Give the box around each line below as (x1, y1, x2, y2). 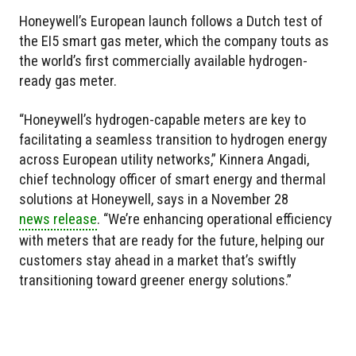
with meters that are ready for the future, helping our (19, 231, 325, 249)
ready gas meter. (19, 72, 117, 89)
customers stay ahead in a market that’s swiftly (19, 251, 296, 269)
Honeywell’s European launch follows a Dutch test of (19, 12, 323, 29)
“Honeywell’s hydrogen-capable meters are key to (19, 110, 306, 128)
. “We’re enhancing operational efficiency (97, 210, 332, 227)
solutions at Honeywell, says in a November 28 (19, 190, 288, 207)
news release (19, 210, 97, 227)
